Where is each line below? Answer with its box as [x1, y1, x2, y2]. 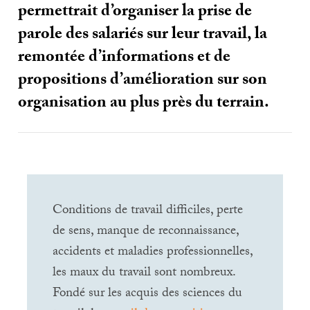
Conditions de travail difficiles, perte [53, 199, 244, 222]
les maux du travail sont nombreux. [53, 262, 237, 284]
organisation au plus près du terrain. [18, 90, 270, 118]
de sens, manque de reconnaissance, [53, 220, 240, 243]
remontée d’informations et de [18, 44, 231, 73]
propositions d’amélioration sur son [18, 67, 268, 95]
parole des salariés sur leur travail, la [18, 21, 268, 50]
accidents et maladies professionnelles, [53, 241, 254, 264]
